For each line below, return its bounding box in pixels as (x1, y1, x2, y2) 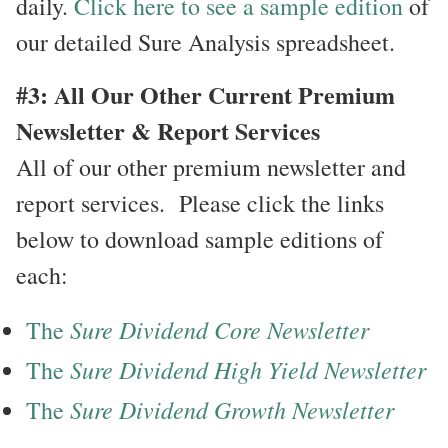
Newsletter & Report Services (16, 112, 320, 148)
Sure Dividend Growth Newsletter (64, 392, 394, 425)
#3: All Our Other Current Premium (16, 76, 395, 112)
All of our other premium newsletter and (16, 150, 406, 183)
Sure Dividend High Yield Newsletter (64, 352, 426, 385)
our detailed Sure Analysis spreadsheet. (16, 25, 395, 58)
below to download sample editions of (16, 222, 383, 255)
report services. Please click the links (16, 186, 384, 219)
